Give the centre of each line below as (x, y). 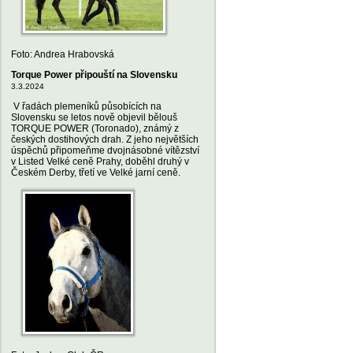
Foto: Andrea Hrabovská (63, 54)
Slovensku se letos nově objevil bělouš (94, 117)
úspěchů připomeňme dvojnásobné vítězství (105, 150)
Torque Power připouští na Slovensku (94, 75)
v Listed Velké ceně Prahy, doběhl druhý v (100, 162)
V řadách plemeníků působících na (86, 106)
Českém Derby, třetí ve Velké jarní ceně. (96, 173)
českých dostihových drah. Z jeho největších (105, 139)
